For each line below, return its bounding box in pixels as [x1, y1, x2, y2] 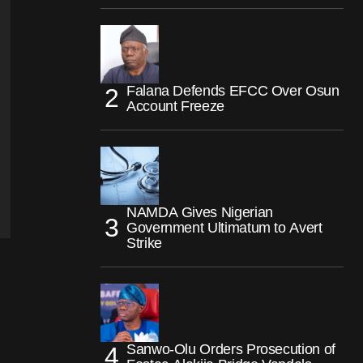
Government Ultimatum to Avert [126, 219, 322, 236]
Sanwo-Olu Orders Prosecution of [126, 340, 335, 357]
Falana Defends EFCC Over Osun [126, 82, 340, 99]
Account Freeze [126, 97, 224, 114]
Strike [126, 234, 162, 251]
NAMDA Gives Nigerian [126, 203, 273, 220]
